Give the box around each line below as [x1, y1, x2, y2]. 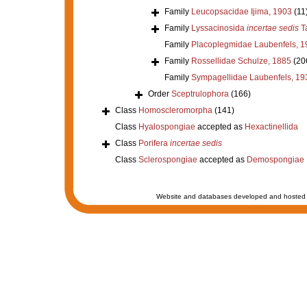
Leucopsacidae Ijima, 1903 [191, 6, 292, 16]
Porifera [138, 138, 170, 148]
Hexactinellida [244, 121, 298, 132]
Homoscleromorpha [138, 105, 212, 115]
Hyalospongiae [138, 121, 195, 132]
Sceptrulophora [171, 88, 229, 99]
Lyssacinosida [191, 23, 247, 33]
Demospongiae [246, 154, 304, 164]
